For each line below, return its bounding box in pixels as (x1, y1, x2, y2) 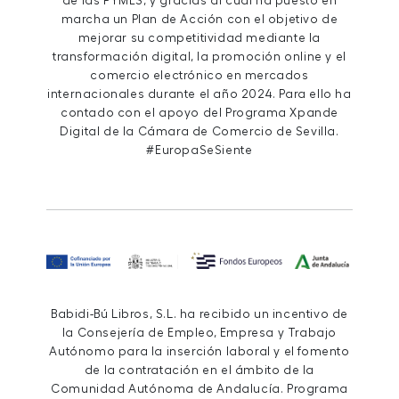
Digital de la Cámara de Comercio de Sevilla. (60, 126, 339, 138)
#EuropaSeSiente (146, 144, 253, 157)
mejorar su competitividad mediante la (77, 32, 322, 45)
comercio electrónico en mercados (90, 69, 309, 82)
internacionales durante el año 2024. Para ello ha (47, 88, 352, 101)
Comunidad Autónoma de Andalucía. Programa (51, 382, 348, 395)
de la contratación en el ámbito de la (84, 363, 315, 376)
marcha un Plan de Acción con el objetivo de (61, 13, 338, 26)
